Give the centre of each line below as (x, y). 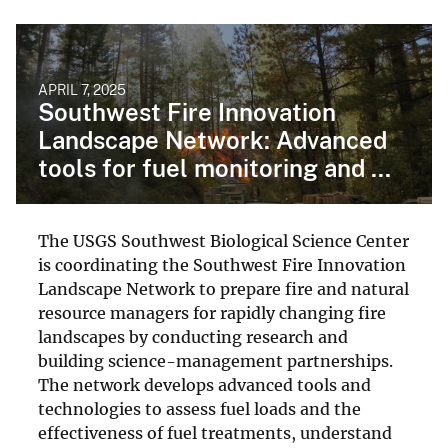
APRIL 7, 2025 (82, 89)
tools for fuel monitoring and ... (214, 167)
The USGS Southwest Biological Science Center (223, 240)
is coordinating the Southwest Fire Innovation (222, 264)
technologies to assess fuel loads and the (199, 408)
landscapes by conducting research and (193, 336)
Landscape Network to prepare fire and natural (223, 288)
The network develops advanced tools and (204, 384)
